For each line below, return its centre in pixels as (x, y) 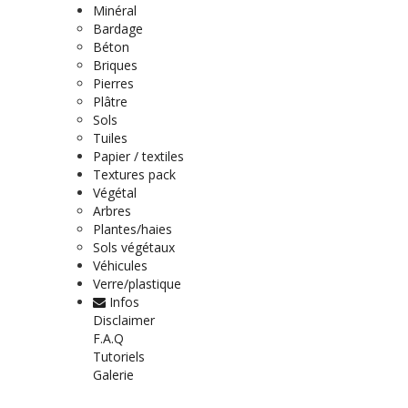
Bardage (118, 29)
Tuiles (110, 138)
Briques (115, 66)
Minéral (115, 11)
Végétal (115, 193)
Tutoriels (119, 357)
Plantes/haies (133, 229)
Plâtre (110, 102)
